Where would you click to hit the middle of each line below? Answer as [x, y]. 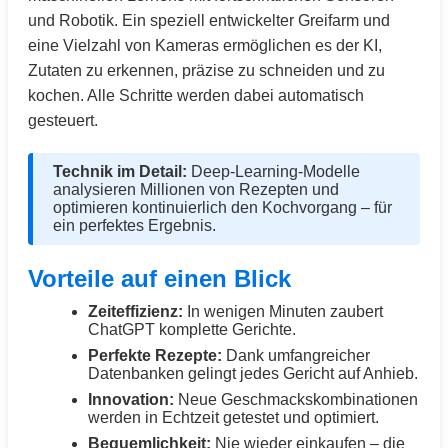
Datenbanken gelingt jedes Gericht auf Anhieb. [253, 373]
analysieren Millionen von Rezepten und [196, 189]
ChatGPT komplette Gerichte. [192, 329]
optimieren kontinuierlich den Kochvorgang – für [222, 207]
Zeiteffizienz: [135, 311]
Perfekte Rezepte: [155, 355]
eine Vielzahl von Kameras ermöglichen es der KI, [205, 45]
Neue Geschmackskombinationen [296, 399]
